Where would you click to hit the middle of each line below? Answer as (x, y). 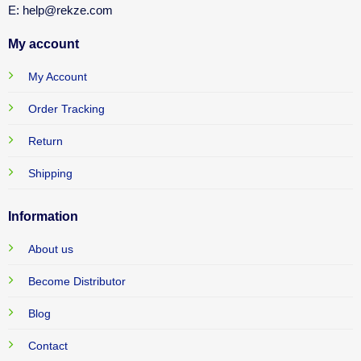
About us (50, 249)
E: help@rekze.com (60, 10)
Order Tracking (66, 109)
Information (43, 216)
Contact (48, 345)
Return (45, 141)
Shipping (50, 174)
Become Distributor (77, 281)
